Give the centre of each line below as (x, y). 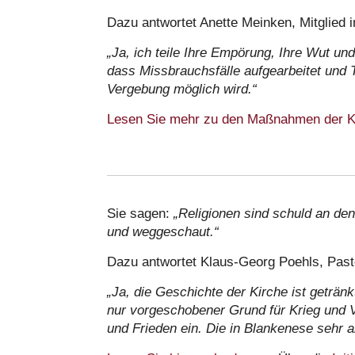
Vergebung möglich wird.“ (182, 89)
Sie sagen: (140, 213)
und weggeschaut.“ (163, 231)
